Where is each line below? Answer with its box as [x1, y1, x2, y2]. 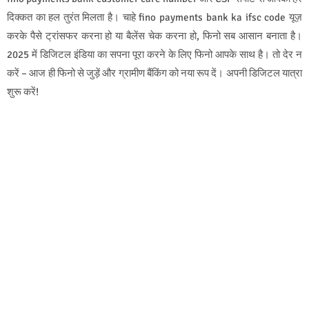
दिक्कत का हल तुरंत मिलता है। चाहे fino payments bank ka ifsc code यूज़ [7, 10, 302, 23]
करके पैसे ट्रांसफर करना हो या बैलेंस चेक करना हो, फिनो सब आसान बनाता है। [7, 29, 302, 42]
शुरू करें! [7, 85, 39, 98]
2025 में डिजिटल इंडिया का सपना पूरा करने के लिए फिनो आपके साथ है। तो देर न [7, 48, 302, 61]
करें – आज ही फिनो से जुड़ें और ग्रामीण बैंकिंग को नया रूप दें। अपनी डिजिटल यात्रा [7, 66, 302, 79]
